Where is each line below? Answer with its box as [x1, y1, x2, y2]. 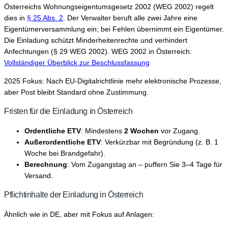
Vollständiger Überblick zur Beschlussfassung [4, 58, 150, 67]
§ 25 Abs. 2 [27, 13, 63, 22]
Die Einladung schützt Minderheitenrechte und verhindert [4, 36, 187, 44]
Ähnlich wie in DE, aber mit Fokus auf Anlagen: [4, 210, 154, 218]
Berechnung [24, 160, 67, 168]
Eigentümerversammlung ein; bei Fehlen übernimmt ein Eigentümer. [4, 24, 224, 33]
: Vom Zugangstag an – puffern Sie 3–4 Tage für [67, 160, 222, 168]
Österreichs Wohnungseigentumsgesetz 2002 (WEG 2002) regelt [4, 2, 214, 11]
